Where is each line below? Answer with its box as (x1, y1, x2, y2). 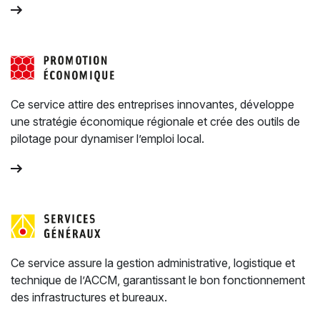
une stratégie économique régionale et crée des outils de (11, 114, 300, 129)
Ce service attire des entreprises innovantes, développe (11, 97, 294, 111)
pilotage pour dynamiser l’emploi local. (11, 131, 204, 146)
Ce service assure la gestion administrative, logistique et (11, 256, 295, 270)
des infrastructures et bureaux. (11, 290, 167, 304)
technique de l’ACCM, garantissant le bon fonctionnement (11, 273, 305, 287)
